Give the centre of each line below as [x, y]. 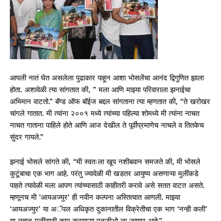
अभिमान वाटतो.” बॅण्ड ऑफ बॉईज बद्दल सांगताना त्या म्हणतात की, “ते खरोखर [110, 101]
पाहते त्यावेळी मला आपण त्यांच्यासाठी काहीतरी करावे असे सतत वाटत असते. [107, 185]
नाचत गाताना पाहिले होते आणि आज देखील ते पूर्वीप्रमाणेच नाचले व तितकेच [107, 125]
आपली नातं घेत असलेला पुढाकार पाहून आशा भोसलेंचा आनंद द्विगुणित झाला [107, 78]
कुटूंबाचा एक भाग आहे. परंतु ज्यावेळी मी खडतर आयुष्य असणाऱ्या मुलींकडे [104, 173]
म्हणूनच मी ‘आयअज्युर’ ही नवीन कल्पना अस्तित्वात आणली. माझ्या [95, 197]
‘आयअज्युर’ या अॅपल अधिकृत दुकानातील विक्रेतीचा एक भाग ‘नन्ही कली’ [109, 209]
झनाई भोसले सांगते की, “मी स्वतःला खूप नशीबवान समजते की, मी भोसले [105, 162]
